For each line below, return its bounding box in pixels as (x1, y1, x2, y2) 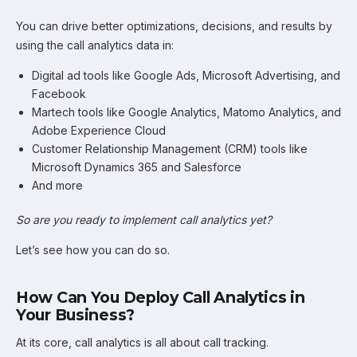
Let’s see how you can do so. (16, 243, 170, 257)
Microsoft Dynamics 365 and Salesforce (32, 160, 241, 174)
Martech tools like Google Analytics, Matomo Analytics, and (32, 105, 341, 119)
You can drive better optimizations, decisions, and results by (16, 19, 332, 33)
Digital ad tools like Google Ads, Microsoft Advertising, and (32, 69, 340, 82)
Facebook (32, 87, 86, 100)
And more (32, 178, 83, 192)
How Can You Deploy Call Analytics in (16, 288, 305, 307)
